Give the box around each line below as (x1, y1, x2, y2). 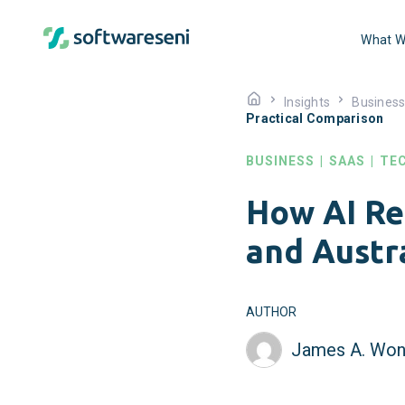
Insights (284, 95, 331, 109)
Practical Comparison (246, 111, 384, 126)
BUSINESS (246, 154, 315, 168)
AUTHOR (246, 305, 297, 320)
